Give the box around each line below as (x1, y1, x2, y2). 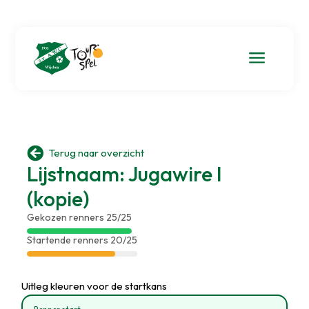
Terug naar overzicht (48, 146, 144, 159)
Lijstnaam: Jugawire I (26, 160, 222, 187)
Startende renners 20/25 (26, 233, 137, 246)
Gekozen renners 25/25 (26, 210, 132, 223)
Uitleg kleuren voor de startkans (21, 279, 168, 292)
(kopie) (26, 185, 90, 212)
